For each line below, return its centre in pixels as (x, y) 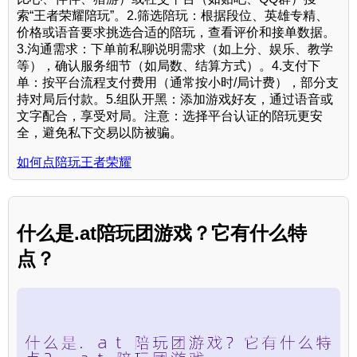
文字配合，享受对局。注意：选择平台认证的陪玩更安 (170, 116)
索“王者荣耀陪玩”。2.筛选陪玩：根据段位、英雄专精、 (173, 16)
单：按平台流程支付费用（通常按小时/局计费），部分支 (178, 83)
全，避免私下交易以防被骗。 (100, 133)
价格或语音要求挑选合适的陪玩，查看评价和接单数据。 (176, 33)
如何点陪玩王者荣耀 (74, 163)
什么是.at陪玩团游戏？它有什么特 (162, 233)
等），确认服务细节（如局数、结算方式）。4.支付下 (169, 66)
